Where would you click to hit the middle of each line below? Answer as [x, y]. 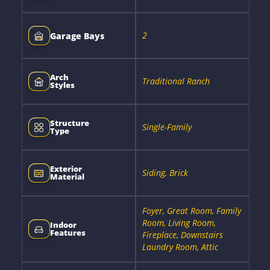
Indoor [63, 225]
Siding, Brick [165, 173]
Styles [62, 85]
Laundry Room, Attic [180, 247]
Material [67, 177]
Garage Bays [77, 36]
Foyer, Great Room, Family [191, 211]
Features [67, 233]
